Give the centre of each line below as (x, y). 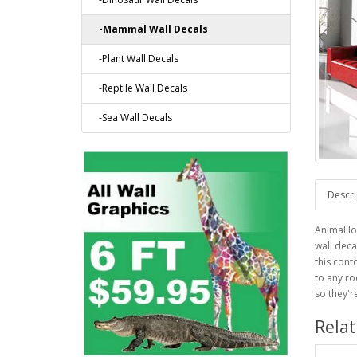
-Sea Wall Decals (132, 118)
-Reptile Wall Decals (139, 88)
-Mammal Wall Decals (150, 29)
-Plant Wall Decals (135, 59)
